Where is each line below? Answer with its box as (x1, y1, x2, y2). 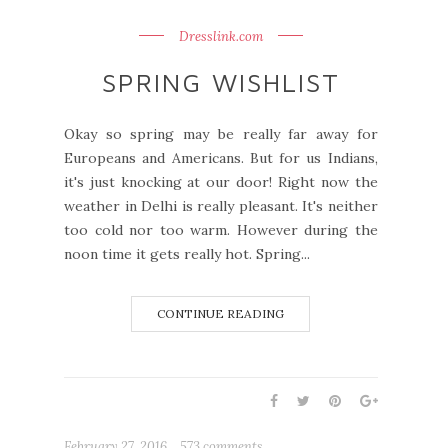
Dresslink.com (178, 27, 263, 45)
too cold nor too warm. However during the (64, 220, 378, 239)
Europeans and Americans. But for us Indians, (64, 148, 378, 167)
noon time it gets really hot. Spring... (64, 244, 310, 263)
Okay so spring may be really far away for (64, 124, 378, 143)
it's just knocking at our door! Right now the (64, 172, 378, 191)
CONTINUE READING (157, 305, 285, 321)
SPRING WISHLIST (101, 66, 340, 97)
